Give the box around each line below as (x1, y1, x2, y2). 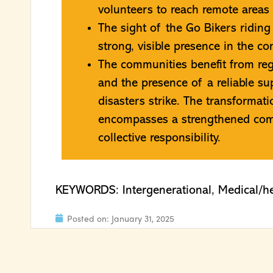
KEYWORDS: (55, 185, 122, 197)
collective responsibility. (98, 132, 221, 144)
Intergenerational (122, 185, 211, 197)
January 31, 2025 (112, 212, 174, 225)
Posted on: (67, 212, 112, 225)
